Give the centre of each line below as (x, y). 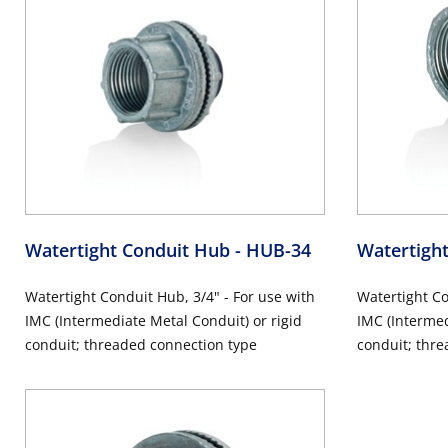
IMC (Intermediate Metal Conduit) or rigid (163, 321)
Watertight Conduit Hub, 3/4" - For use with (170, 297)
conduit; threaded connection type (141, 345)
